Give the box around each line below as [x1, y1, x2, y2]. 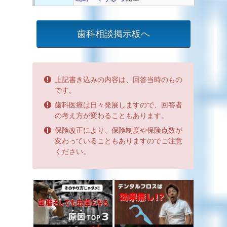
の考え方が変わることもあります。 [55, 111, 168, 120]
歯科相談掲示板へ [77, 28, 150, 39]
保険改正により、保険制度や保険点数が [55, 126, 182, 134]
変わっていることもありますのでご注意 [55, 136, 182, 145]
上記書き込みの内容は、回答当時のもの [55, 75, 182, 84]
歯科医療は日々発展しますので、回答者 [55, 100, 182, 109]
